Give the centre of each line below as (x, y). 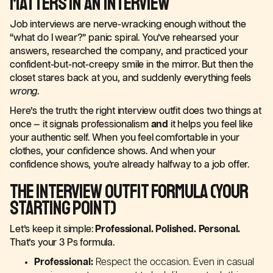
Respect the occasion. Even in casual (174, 262)
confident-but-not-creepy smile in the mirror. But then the (132, 65)
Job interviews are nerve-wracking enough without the (128, 25)
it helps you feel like (211, 125)
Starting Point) (63, 208)
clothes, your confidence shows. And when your (113, 151)
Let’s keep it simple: (53, 229)
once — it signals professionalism (80, 125)
